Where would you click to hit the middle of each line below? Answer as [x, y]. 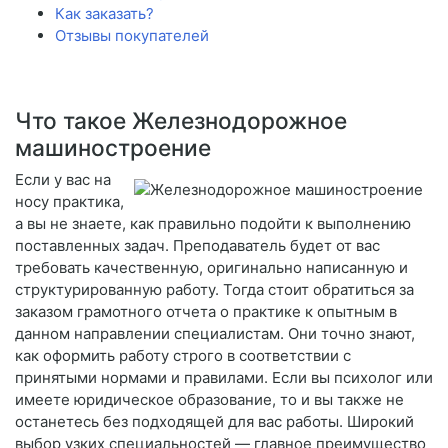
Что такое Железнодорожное [181, 120]
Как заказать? [104, 13]
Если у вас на [63, 179]
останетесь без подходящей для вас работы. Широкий [214, 421]
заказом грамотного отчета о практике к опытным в [206, 311]
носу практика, [69, 201]
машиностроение [113, 147]
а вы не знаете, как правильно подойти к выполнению [213, 223]
